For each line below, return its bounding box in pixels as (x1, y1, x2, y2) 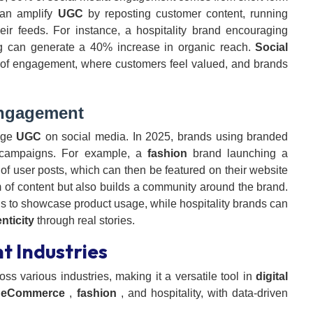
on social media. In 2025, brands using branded (41, 131, 289, 143)
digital (256, 270, 289, 283)
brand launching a (187, 147, 289, 160)
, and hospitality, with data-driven (116, 287, 289, 300)
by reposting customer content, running (82, 8, 289, 20)
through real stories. (34, 214, 135, 227)
